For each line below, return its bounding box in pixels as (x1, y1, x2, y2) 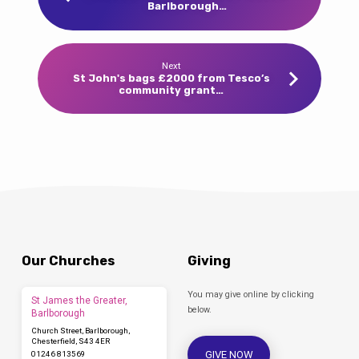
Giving (187, 252, 231, 268)
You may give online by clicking (187, 288, 314, 300)
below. (187, 304, 212, 315)
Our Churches (21, 252, 115, 268)
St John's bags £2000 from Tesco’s (72, 72, 270, 85)
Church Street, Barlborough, (30, 325, 130, 335)
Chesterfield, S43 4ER (30, 336, 110, 345)
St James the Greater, (31, 295, 128, 307)
